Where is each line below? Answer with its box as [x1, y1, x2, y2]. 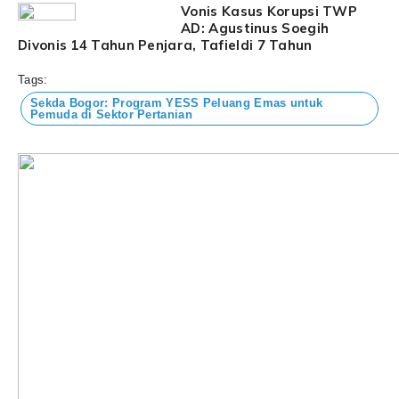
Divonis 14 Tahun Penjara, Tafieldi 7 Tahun [18, 36, 313, 53]
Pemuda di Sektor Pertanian [30, 107, 192, 121]
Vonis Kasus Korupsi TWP [181, 2, 358, 20]
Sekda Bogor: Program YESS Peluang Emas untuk [30, 95, 323, 110]
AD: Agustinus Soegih [181, 19, 330, 37]
